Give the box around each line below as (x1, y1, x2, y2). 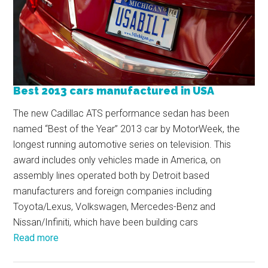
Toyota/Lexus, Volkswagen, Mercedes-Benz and (13, 200, 216, 212)
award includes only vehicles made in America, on (13, 154, 221, 166)
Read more (13, 232, 59, 243)
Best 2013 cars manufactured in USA (13, 84, 215, 97)
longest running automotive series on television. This (13, 138, 232, 150)
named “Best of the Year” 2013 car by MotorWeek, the (13, 123, 240, 135)
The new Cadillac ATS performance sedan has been (13, 107, 230, 119)
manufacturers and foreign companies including (13, 185, 212, 197)
